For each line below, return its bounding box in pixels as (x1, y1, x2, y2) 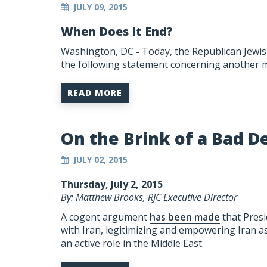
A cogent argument (61, 210, 150, 223)
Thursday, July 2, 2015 (61, 178, 163, 191)
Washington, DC (61, 45, 133, 58)
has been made (150, 210, 220, 223)
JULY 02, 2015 (73, 154, 128, 165)
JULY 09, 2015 (73, 1, 128, 13)
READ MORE (67, 87, 122, 98)
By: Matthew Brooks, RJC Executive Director (61, 191, 237, 204)
